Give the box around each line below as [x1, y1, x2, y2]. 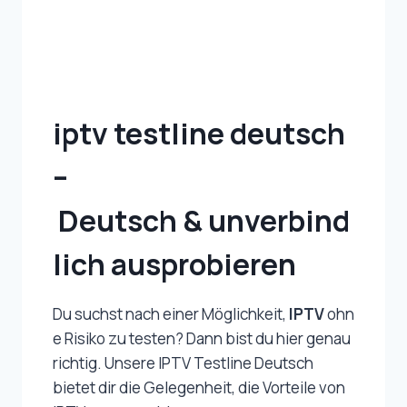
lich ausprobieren [53, 244, 296, 285]
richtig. [53, 352, 104, 374]
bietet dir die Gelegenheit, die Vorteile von [53, 377, 345, 399]
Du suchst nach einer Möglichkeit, [53, 303, 289, 325]
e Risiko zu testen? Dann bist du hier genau [53, 328, 353, 350]
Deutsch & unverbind [53, 201, 350, 242]
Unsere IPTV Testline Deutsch [104, 352, 313, 374]
